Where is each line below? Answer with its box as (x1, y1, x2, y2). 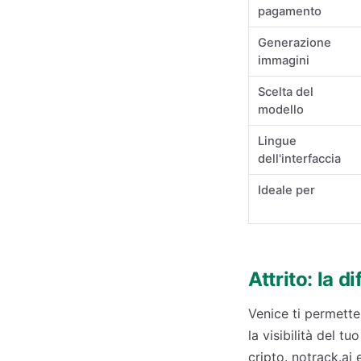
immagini (258, 53, 310, 68)
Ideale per (258, 183, 316, 197)
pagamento (258, 4, 322, 19)
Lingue (258, 134, 297, 148)
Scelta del (258, 85, 314, 99)
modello (258, 102, 305, 117)
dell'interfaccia (258, 151, 342, 166)
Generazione (258, 35, 332, 50)
